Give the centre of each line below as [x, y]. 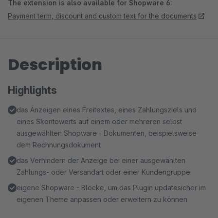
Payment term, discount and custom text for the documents [102, 16]
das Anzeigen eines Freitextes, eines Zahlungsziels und [107, 110]
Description [55, 64]
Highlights [32, 90]
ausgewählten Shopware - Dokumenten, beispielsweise [107, 133]
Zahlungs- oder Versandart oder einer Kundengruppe [103, 172]
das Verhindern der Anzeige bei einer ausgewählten [101, 160]
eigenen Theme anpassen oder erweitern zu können [102, 199]
